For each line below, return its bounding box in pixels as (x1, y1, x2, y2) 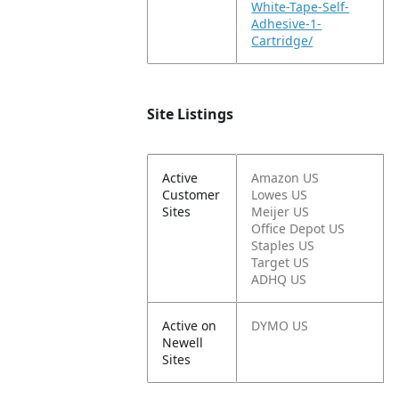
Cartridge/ (251, 32, 313, 49)
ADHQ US (251, 271, 307, 288)
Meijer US (251, 203, 310, 220)
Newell (162, 334, 204, 351)
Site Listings (147, 104, 234, 124)
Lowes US (251, 186, 308, 203)
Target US (251, 254, 310, 271)
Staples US (251, 237, 315, 254)
